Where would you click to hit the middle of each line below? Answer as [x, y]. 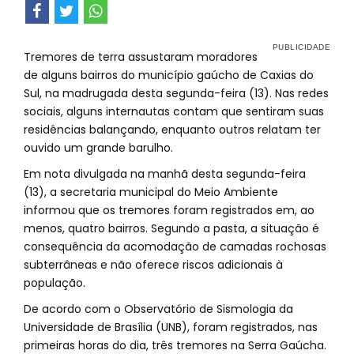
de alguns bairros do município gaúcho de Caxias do [169, 75]
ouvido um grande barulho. [98, 148]
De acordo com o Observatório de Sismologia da [158, 309]
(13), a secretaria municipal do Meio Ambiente [151, 192]
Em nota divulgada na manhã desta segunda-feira [165, 174]
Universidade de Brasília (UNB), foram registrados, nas [171, 327]
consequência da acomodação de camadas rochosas [175, 247]
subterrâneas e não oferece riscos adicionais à [153, 265]
